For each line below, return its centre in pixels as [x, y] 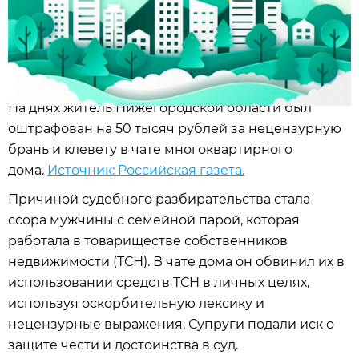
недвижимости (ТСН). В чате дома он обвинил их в [176, 262]
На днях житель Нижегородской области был [160, 108]
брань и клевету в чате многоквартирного [150, 149]
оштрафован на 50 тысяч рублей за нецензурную [175, 129]
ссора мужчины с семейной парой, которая [154, 220]
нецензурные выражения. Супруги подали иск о [171, 324]
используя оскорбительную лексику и [136, 303]
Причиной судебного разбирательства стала [159, 199]
